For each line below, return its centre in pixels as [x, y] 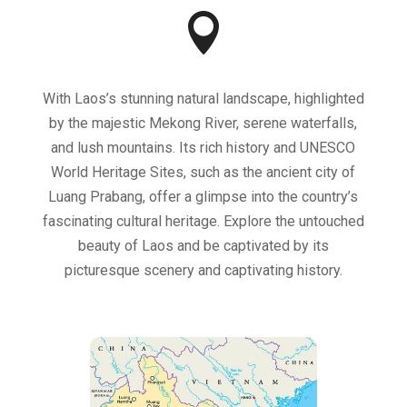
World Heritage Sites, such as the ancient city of [203, 172]
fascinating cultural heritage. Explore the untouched [203, 221]
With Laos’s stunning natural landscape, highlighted [203, 99]
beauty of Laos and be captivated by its [203, 246]
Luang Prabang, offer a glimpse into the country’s [203, 197]
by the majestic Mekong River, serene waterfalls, [203, 123]
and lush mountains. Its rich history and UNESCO [203, 148]
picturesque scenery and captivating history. [203, 270]
